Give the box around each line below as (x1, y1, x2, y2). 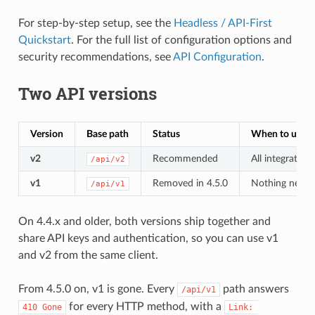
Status (152, 128, 180, 139)
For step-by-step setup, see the (18, 17, 174, 29)
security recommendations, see (18, 51, 173, 63)
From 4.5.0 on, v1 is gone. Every (18, 283, 177, 295)
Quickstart (18, 34, 71, 46)
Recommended (152, 153, 218, 164)
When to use (250, 128, 306, 139)
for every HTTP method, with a (65, 300, 224, 312)
